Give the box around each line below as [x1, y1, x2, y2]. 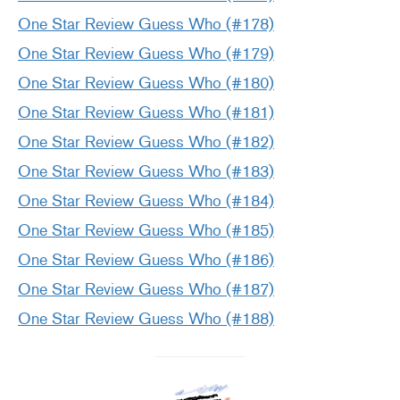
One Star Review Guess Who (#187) [18, 279, 274, 300]
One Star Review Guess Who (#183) [18, 162, 274, 182]
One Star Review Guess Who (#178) [18, 14, 274, 35]
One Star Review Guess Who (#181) [18, 103, 274, 123]
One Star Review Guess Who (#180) [18, 73, 274, 94]
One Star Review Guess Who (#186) [18, 250, 274, 271]
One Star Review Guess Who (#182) [18, 132, 274, 153]
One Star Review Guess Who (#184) [18, 191, 274, 212]
